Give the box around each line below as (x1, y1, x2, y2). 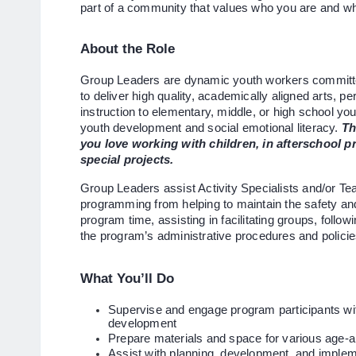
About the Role (80, 41, 175, 57)
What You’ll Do (80, 269, 174, 286)
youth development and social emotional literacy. (80, 122, 342, 135)
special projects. (80, 153, 174, 167)
